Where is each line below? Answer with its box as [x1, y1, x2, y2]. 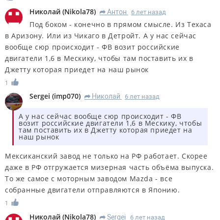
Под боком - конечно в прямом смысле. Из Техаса [29, 19, 212, 29]
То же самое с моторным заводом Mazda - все [5, 174, 173, 184]
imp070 [54, 91, 79, 101]
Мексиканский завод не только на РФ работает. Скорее [5, 151, 208, 161]
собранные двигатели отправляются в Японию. [5, 185, 180, 195]
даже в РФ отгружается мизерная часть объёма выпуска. [5, 163, 214, 172]
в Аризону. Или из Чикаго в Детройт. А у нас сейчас [5, 30, 197, 40]
